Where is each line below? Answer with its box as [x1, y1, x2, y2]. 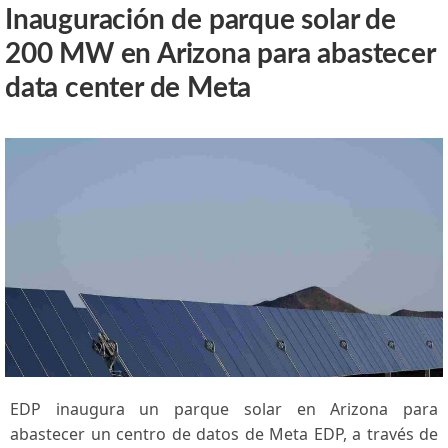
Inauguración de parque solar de [5, 6, 396, 35]
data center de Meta [5, 74, 252, 103]
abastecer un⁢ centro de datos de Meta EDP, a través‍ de [10, 423, 438, 446]
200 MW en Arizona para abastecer [5, 40, 435, 69]
